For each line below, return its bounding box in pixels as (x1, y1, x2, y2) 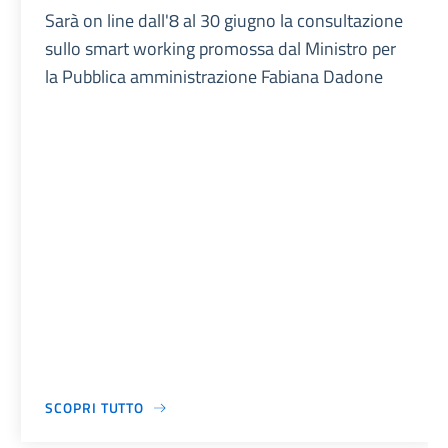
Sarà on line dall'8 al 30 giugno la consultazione (45, 6, 404, 34)
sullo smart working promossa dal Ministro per (45, 34, 397, 62)
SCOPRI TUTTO (45, 397, 145, 419)
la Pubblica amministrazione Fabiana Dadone (45, 62, 384, 90)
